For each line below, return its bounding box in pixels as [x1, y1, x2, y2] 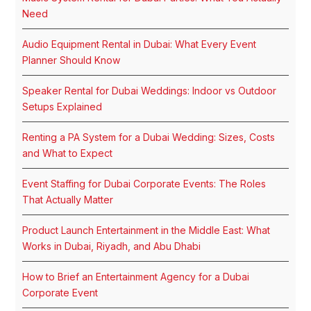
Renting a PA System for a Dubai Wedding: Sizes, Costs [22, 131, 276, 144]
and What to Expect [22, 147, 113, 160]
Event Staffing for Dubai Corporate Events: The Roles [22, 178, 267, 190]
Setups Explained [22, 101, 103, 113]
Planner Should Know [22, 54, 121, 67]
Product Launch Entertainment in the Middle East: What [22, 224, 271, 237]
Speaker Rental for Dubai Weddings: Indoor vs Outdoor [22, 85, 277, 97]
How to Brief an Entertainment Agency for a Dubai [22, 271, 250, 283]
